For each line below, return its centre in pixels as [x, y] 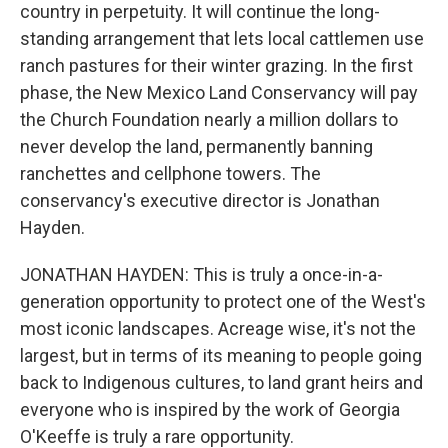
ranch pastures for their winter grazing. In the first [216, 65]
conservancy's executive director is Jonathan [200, 200]
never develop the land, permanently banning [196, 146]
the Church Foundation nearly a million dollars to [209, 119]
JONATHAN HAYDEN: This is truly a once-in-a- [201, 274]
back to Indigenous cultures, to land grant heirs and [221, 382]
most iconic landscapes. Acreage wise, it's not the [218, 328]
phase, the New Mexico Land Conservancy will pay [219, 92]
